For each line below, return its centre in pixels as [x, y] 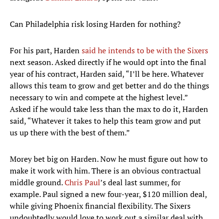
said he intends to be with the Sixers [144, 51]
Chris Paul [82, 183]
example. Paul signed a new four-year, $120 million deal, [108, 194]
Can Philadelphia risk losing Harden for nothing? [95, 24]
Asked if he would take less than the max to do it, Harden [109, 109]
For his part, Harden [45, 51]
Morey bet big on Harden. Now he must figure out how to [109, 159]
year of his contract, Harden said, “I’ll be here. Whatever [107, 74]
